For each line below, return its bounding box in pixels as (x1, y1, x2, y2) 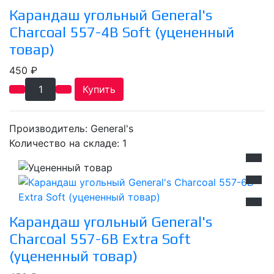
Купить (83, 83, 116, 95)
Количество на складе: (9, 136, 122, 149)
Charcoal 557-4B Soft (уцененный (9, 23, 234, 40)
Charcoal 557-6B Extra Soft (9, 231, 191, 248)
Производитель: (9, 122, 91, 135)
